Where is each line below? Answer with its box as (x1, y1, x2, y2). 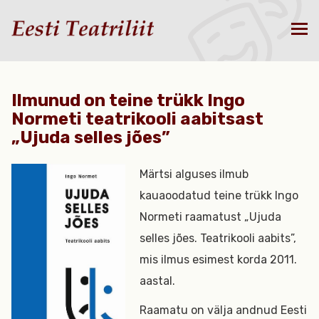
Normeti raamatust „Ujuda (140, 210, 282, 224)
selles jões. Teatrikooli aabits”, (140, 231, 297, 245)
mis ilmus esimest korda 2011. (140, 253, 298, 266)
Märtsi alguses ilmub (140, 167, 249, 181)
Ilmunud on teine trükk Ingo (11, 90, 245, 110)
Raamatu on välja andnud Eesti (140, 303, 308, 317)
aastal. (140, 274, 176, 288)
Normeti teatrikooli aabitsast (11, 109, 263, 129)
